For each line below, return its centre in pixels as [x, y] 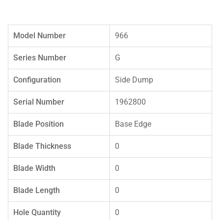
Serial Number [39, 102]
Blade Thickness [42, 146]
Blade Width [35, 168]
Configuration [37, 80]
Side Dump [134, 80]
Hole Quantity [37, 212]
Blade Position [39, 124]
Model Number [40, 35]
